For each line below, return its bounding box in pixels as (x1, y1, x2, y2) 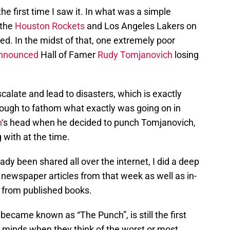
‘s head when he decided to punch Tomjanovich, (2, 117, 196, 128)
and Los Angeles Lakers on (85, 20, 197, 31)
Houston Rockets (15, 20, 85, 31)
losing (172, 49, 199, 60)
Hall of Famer (39, 49, 98, 60)
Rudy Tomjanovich (98, 49, 172, 60)
